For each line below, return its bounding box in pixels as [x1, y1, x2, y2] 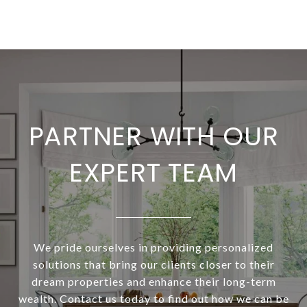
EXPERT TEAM [69, 154, 238, 191]
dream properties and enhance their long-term [31, 275, 276, 288]
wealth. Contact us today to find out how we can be [18, 292, 289, 306]
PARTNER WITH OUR [28, 118, 279, 155]
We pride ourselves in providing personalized [34, 241, 273, 254]
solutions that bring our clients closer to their [32, 258, 275, 271]
